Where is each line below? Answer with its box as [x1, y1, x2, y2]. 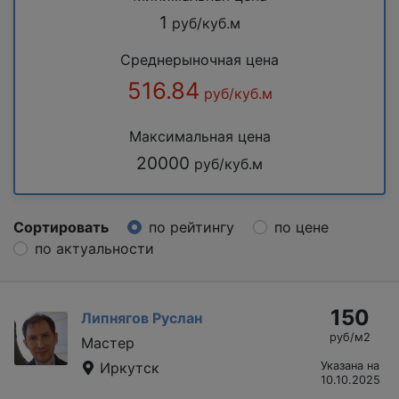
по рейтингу [149, 217, 234, 236]
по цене [274, 217, 329, 236]
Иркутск [95, 358, 159, 377]
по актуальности [35, 239, 154, 257]
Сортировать [13, 217, 109, 236]
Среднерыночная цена [120, 50, 279, 69]
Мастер [81, 333, 134, 352]
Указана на [321, 358, 379, 372]
